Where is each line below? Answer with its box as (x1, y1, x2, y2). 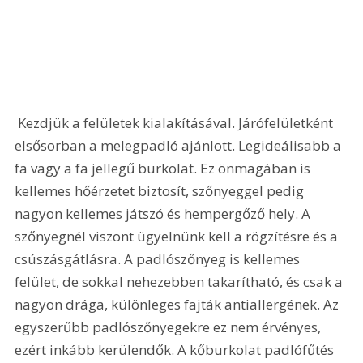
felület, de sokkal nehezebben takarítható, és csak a (15, 271, 347, 291)
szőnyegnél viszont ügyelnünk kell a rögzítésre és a (15, 226, 342, 246)
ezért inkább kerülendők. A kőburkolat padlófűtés (15, 340, 338, 359)
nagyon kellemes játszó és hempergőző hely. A (15, 203, 314, 223)
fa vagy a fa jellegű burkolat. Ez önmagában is (15, 158, 314, 177)
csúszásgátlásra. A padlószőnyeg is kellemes (15, 249, 304, 268)
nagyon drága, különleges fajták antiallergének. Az (15, 294, 343, 314)
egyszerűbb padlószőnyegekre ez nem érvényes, (15, 317, 325, 336)
